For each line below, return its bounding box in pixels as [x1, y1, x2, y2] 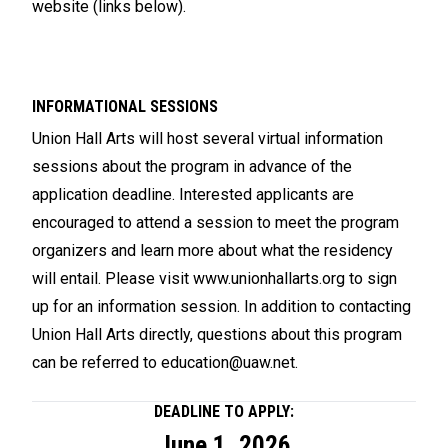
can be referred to [32, 353, 161, 373]
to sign [345, 269, 397, 289]
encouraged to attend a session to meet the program [32, 213, 399, 233]
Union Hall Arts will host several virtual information [32, 129, 383, 149]
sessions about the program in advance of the [32, 157, 352, 177]
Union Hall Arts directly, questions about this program [32, 325, 402, 345]
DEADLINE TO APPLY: [154, 402, 294, 422]
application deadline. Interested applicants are [32, 185, 354, 205]
